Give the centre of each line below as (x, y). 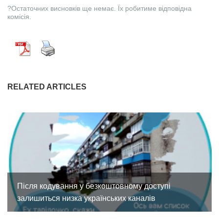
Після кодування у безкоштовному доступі (94, 186)
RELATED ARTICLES (47, 87)
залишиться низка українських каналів (86, 198)
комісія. (19, 17)
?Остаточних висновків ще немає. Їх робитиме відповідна (99, 9)
